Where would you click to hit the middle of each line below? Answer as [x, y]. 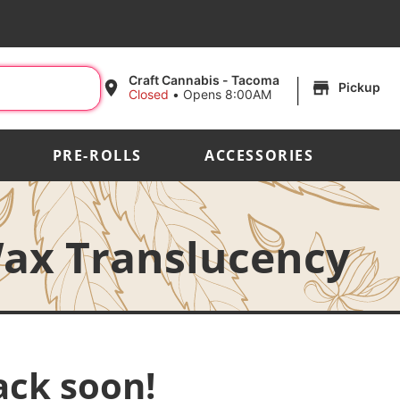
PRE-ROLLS [97, 155]
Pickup [359, 87]
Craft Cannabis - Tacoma [204, 80]
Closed [149, 95]
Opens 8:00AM [228, 95]
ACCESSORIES [259, 155]
